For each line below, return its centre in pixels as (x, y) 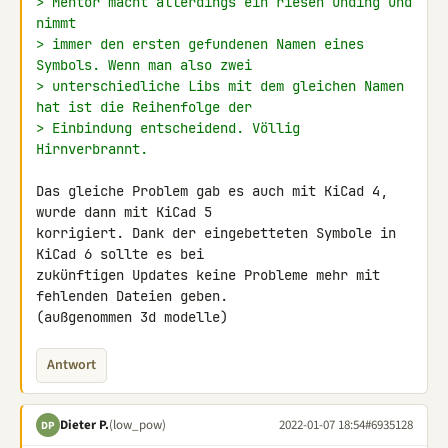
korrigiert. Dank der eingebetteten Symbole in (216, 233)
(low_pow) (137, 424)
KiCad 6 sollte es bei (124, 254)
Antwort (71, 365)
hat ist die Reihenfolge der (144, 107)
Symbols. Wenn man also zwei (144, 65)
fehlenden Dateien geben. (136, 296)
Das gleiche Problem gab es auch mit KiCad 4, (212, 191)
